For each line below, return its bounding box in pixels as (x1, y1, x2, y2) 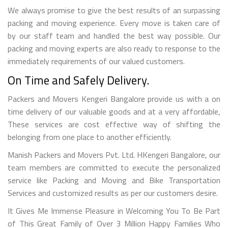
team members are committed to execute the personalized (8, 161, 220, 174)
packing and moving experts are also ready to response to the (8, 42, 220, 54)
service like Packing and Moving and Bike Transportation (8, 174, 220, 186)
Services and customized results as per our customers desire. (8, 186, 218, 199)
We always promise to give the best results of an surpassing (8, 4, 220, 16)
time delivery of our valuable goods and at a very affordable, (8, 105, 220, 118)
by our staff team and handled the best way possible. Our (8, 29, 220, 42)
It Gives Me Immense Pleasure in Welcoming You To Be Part (8, 204, 220, 217)
